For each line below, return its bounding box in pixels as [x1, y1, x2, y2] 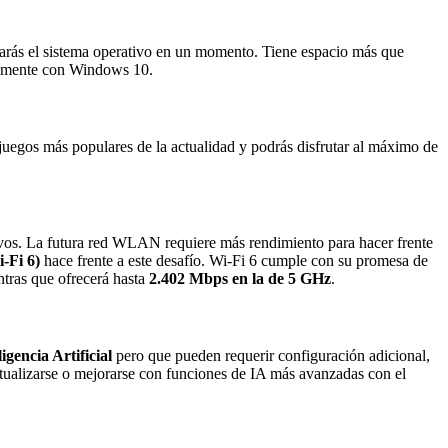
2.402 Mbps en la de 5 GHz [149, 269, 331, 287]
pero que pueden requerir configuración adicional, [112, 347, 430, 365]
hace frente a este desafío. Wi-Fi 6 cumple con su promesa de [40, 251, 428, 269]
